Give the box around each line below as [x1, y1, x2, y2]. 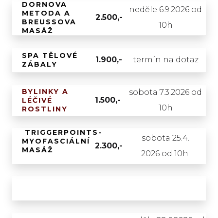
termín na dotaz [132, 55, 199, 64]
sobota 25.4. [142, 133, 190, 143]
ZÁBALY [22, 60, 57, 69]
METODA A [22, 9, 71, 18]
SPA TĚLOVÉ [22, 51, 78, 60]
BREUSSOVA [22, 18, 76, 26]
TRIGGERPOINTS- [22, 128, 102, 137]
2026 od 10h [141, 149, 190, 158]
